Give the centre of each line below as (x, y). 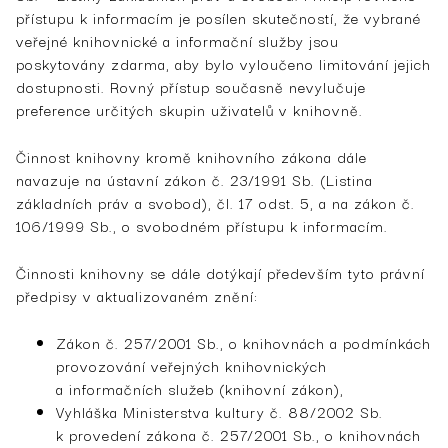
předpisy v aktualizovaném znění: (137, 295)
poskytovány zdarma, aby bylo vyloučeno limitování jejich (223, 63)
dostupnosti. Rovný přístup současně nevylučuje (191, 86)
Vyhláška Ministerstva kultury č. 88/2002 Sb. (219, 411)
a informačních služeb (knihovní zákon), (200, 388)
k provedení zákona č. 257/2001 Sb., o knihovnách (238, 434)
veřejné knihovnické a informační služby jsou (177, 40)
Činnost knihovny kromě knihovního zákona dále (191, 156)
